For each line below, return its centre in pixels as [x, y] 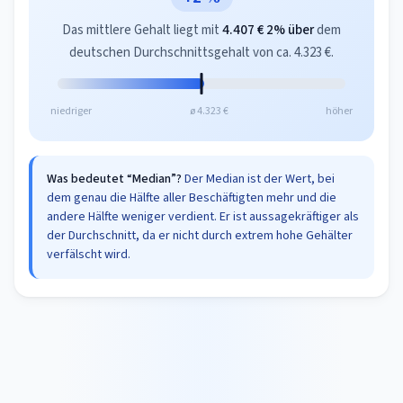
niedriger [71, 111]
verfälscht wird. [89, 255]
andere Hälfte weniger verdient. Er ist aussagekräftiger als [203, 217]
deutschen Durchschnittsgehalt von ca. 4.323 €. [201, 53]
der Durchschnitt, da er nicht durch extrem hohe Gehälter [200, 236]
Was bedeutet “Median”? [114, 179]
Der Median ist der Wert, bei [258, 179]
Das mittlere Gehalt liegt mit [142, 30]
